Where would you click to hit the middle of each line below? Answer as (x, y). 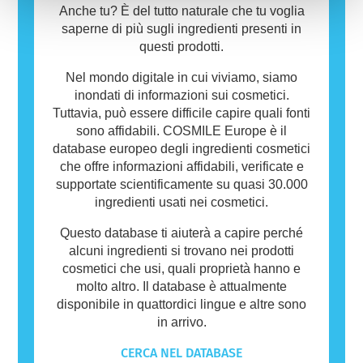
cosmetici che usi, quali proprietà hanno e (181, 268)
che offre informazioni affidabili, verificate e (181, 166)
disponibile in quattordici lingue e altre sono (181, 304)
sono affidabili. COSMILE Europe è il (181, 130)
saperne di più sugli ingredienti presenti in (181, 28)
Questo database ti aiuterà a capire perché (181, 233)
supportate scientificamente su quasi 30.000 (181, 184)
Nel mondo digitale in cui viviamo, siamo (181, 77)
